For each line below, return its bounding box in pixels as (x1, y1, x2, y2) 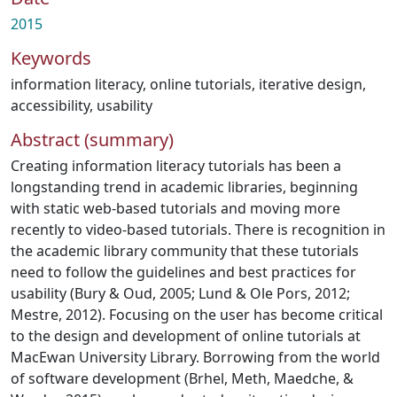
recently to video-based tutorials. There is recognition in (11, 220, 385, 239)
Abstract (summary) (11, 128, 174, 152)
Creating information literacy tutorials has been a (11, 156, 341, 175)
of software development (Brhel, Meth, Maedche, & (11, 369, 354, 388)
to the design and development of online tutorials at (11, 326, 361, 346)
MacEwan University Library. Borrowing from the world (11, 347, 380, 367)
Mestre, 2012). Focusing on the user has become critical (11, 305, 383, 324)
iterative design (259, 74, 362, 94)
